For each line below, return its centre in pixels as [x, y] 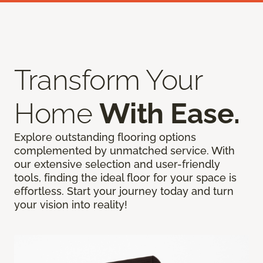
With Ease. [169, 113]
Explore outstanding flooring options [105, 137]
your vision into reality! [71, 204]
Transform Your [108, 80]
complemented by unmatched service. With [124, 150]
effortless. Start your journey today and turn [124, 191]
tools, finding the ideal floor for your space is [125, 177]
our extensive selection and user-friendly [117, 164]
